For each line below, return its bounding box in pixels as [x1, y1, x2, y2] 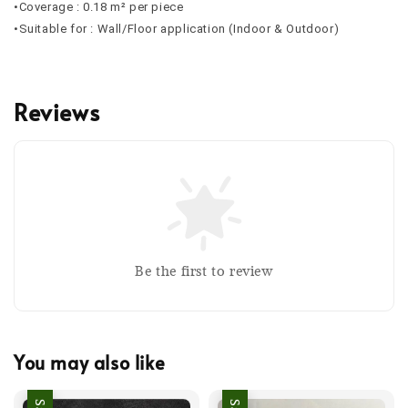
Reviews [14, 95, 100, 127]
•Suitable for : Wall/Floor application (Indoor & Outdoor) [14, 21, 340, 36]
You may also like [14, 350, 166, 376]
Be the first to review [135, 260, 273, 280]
